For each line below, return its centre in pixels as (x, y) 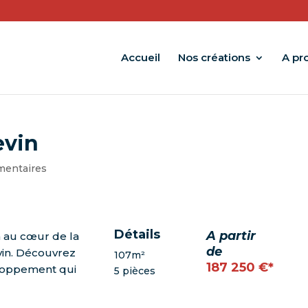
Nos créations (214, 57)
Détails (137, 234)
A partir (231, 235)
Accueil (141, 57)
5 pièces (135, 271)
